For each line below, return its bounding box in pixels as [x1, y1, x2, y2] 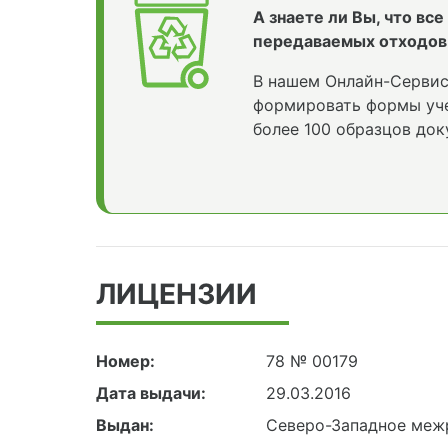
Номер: [96, 351, 155, 372]
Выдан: [96, 415, 154, 436]
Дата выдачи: [96, 383, 206, 404]
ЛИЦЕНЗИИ [96, 277, 257, 312]
